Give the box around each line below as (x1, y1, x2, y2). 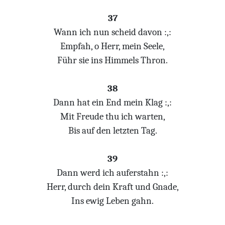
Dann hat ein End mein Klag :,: (53, 97, 172, 108)
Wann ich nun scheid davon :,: (54, 27, 171, 38)
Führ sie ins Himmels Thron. (57, 55, 168, 66)
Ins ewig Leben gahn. (71, 195, 154, 206)
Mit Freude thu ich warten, (60, 111, 165, 122)
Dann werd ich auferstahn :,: (57, 167, 168, 178)
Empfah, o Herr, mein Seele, (60, 41, 165, 52)
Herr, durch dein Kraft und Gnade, (46, 181, 179, 192)
